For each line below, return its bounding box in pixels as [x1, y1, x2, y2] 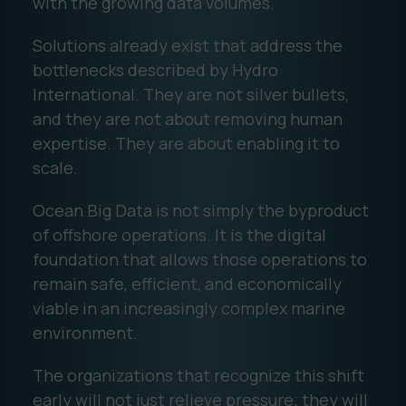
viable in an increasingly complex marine [32, 296, 345, 319]
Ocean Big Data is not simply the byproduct [32, 198, 369, 221]
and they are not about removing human [32, 107, 343, 130]
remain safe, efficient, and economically [32, 272, 342, 295]
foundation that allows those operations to [32, 247, 367, 270]
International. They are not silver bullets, [32, 82, 349, 105]
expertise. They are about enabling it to [32, 131, 340, 154]
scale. [32, 156, 78, 179]
